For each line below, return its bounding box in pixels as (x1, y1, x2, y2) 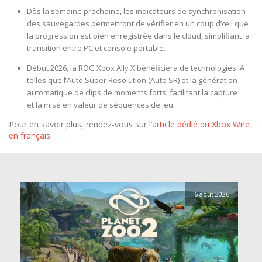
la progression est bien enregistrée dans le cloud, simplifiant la (26, 30, 250, 42)
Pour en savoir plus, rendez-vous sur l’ (9, 119, 152, 130)
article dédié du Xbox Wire (152, 119, 250, 130)
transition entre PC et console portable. (26, 43, 166, 54)
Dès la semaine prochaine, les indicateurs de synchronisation (26, 6, 246, 17)
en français (9, 130, 50, 142)
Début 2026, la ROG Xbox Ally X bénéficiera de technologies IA (26, 63, 244, 74)
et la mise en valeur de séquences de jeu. (26, 99, 175, 111)
